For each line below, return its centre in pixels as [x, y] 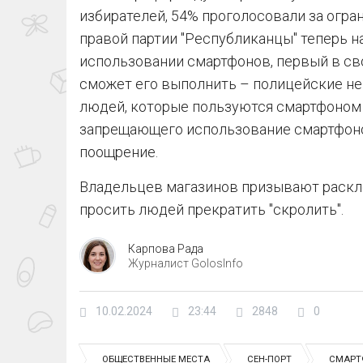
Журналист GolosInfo [186, 263]
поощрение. [119, 152]
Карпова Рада [166, 248]
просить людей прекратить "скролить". [211, 210]
